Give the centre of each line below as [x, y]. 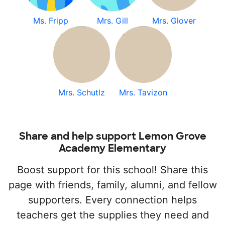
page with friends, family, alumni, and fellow [113, 185]
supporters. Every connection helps [113, 200]
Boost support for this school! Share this [113, 170]
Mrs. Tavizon [143, 92]
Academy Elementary [113, 148]
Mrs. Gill [113, 21]
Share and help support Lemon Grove [113, 136]
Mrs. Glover [174, 21]
